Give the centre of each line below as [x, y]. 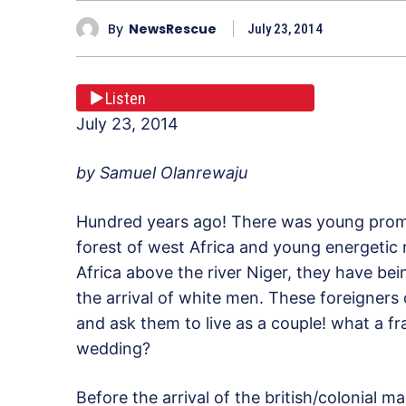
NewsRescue [173, 29]
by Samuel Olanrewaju [164, 173]
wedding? [113, 349]
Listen [126, 98]
